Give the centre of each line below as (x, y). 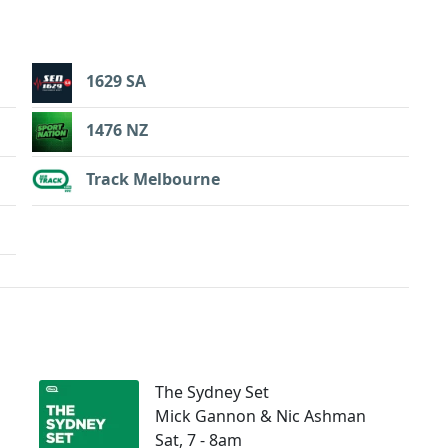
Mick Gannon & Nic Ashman (260, 415)
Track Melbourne (153, 179)
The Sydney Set (212, 391)
